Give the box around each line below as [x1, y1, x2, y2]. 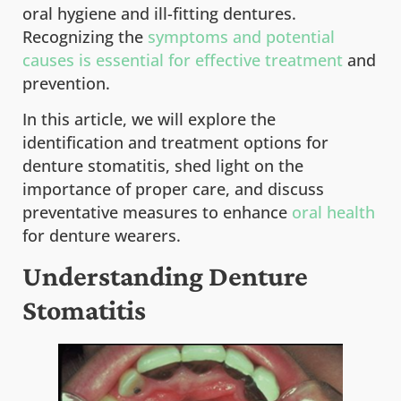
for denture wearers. [22, 224, 181, 246]
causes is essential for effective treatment [22, 48, 343, 71]
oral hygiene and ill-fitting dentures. [22, 2, 296, 24]
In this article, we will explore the [22, 107, 276, 130]
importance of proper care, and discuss [22, 177, 324, 200]
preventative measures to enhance [22, 200, 292, 223]
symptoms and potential [148, 25, 335, 47]
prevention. [22, 72, 110, 94]
